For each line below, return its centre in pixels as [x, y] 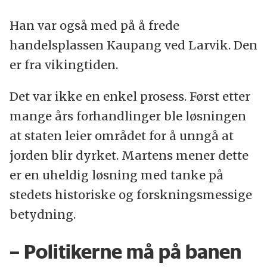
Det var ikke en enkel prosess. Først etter [130, 97]
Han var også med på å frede [94, 26]
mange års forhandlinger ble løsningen [128, 116]
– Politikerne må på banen [125, 252]
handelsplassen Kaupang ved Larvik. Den [133, 45]
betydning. [42, 215]
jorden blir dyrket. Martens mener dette [129, 156]
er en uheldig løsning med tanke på [116, 175]
